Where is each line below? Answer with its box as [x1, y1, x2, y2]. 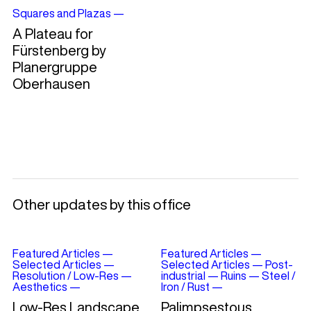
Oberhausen [12, 76, 90, 92]
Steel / [261, 270, 296, 282]
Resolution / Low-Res [12, 270, 119, 282]
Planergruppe [12, 60, 97, 75]
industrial [160, 270, 205, 282]
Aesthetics [12, 281, 67, 293]
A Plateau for [12, 26, 93, 42]
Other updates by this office [12, 197, 191, 212]
